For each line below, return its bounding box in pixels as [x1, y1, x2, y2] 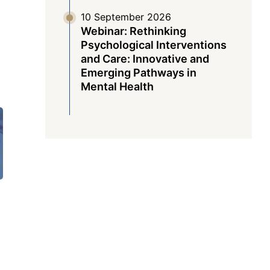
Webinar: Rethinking [80, 25, 186, 37]
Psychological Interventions [80, 39, 227, 51]
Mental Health [80, 80, 154, 93]
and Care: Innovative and [80, 52, 209, 65]
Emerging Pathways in [80, 66, 196, 79]
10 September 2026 [80, 11, 171, 23]
